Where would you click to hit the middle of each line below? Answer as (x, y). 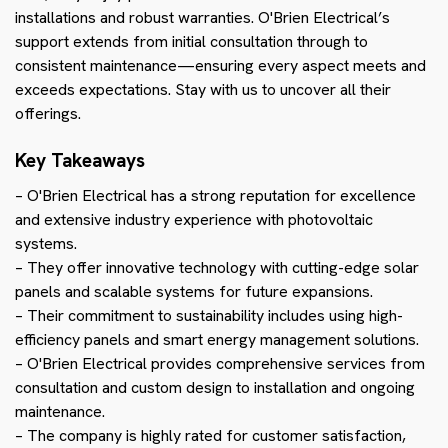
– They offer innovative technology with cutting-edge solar (217, 267)
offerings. (48, 113)
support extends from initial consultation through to (191, 41)
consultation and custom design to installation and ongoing (215, 387)
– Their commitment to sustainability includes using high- (209, 315)
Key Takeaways (80, 160)
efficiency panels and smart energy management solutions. (217, 339)
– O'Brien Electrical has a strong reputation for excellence (215, 195)
